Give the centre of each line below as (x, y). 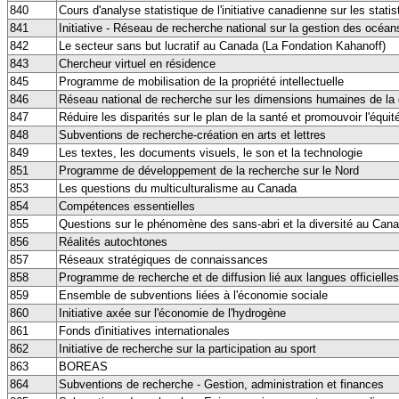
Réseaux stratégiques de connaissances (163, 259)
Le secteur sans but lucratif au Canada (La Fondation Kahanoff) (222, 45)
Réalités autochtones (113, 241)
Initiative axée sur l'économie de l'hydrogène (172, 313)
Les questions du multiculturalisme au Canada (178, 188)
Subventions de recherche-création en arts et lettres (192, 134)
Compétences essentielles (127, 206)
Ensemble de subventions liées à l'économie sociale (193, 295)
